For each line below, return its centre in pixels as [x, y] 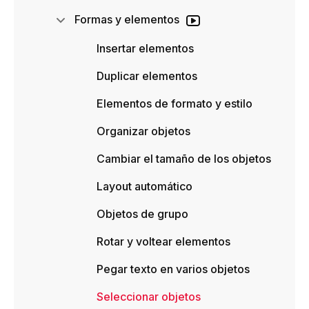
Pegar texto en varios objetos [173, 269]
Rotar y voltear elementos [163, 242]
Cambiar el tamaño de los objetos [184, 159]
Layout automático [144, 187]
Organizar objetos [143, 131]
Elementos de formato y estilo [175, 104]
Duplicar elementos [147, 76]
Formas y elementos [127, 20]
